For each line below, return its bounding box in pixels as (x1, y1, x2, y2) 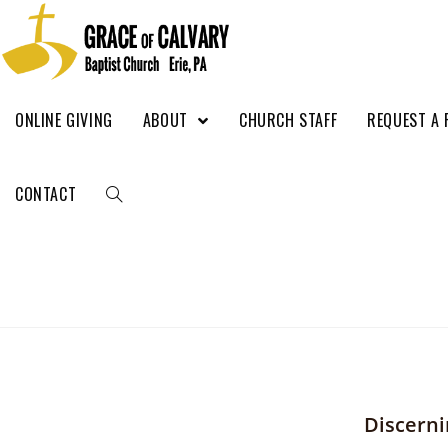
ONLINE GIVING (15, 108, 113, 132)
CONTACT (15, 182, 77, 206)
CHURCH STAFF (239, 108, 338, 132)
